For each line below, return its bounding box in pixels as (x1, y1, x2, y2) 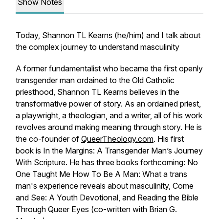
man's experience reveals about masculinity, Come (16, 181, 194, 191)
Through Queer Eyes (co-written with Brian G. (16, 204, 177, 214)
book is (16, 146, 43, 155)
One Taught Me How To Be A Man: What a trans (16, 169, 187, 179)
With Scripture (16, 157, 66, 167)
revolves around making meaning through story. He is (16, 122, 202, 132)
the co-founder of (16, 134, 81, 144)
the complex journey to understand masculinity (16, 42, 179, 52)
